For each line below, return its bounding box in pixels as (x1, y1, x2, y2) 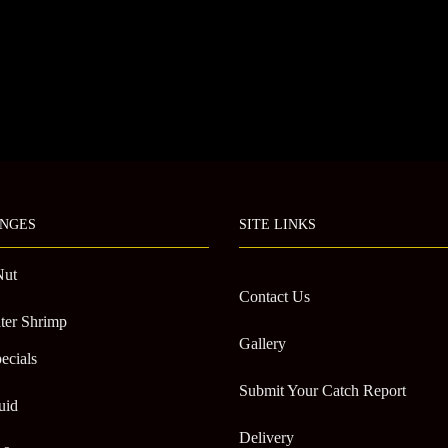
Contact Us (239, 288, 310, 306)
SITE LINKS (239, 217, 316, 233)
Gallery (239, 335, 286, 353)
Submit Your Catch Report (239, 382, 406, 400)
